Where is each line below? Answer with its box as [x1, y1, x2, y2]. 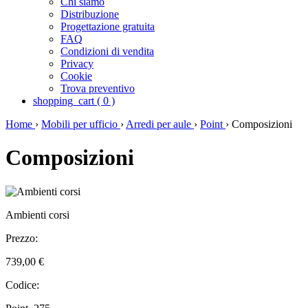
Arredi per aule [126, 118, 194, 130]
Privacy [60, 58, 93, 69]
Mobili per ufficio [41, 118, 120, 130]
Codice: [5, 278, 39, 291]
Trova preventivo [60, 82, 135, 94]
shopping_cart [33, 95, 94, 107]
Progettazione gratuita [60, 21, 155, 32]
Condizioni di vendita [60, 45, 154, 57]
